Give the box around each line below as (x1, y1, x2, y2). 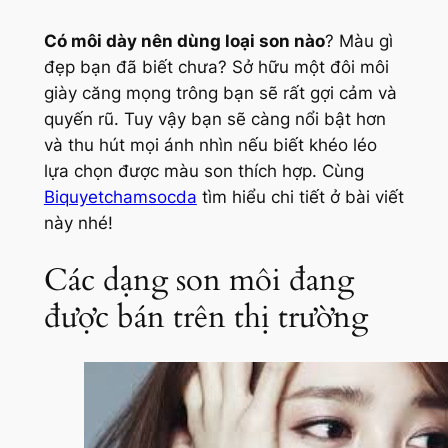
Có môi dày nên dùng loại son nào (43, 31, 325, 52)
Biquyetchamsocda (43, 187, 197, 208)
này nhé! (43, 213, 113, 234)
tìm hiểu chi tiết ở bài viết (196, 187, 404, 208)
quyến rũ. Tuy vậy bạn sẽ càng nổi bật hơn (43, 109, 386, 130)
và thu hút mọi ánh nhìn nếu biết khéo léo (43, 135, 377, 156)
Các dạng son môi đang (43, 259, 354, 301)
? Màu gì (324, 31, 393, 52)
